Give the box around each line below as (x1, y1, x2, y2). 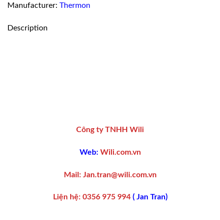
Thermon (59, 1, 90, 10)
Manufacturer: (7, 1, 59, 10)
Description (7, 24, 48, 32)
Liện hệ (53, 193, 79, 201)
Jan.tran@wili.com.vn (81, 170, 157, 179)
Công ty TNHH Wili (76, 126, 144, 134)
